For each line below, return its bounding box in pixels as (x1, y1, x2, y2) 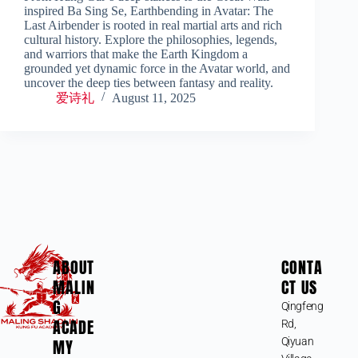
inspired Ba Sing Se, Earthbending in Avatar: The (24, 3, 273, 18)
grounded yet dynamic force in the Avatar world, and (24, 61, 290, 75)
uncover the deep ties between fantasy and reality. (24, 75, 273, 89)
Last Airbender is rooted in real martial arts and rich (24, 18, 282, 32)
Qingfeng (280, 299, 324, 312)
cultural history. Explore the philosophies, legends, (24, 32, 277, 46)
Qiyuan (280, 334, 314, 348)
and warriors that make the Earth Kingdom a (24, 46, 248, 61)
